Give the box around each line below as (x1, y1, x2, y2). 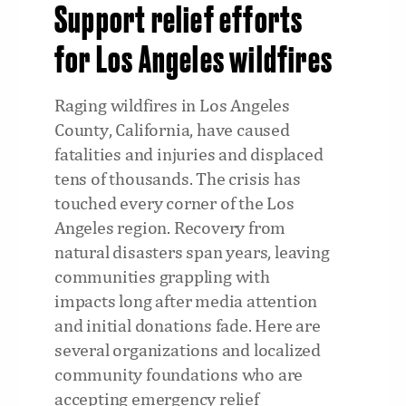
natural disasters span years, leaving (54, 241, 330, 262)
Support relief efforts (54, 3, 304, 40)
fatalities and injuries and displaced (54, 143, 324, 164)
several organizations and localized (54, 339, 321, 360)
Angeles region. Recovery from (54, 217, 286, 237)
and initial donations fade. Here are (54, 314, 321, 335)
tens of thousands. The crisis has (54, 168, 301, 188)
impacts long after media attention (54, 290, 318, 311)
